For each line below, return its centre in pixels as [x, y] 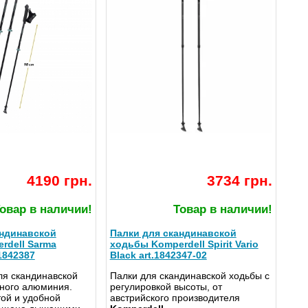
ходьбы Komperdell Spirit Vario [184, 244]
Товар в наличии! [222, 210]
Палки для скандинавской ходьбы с [189, 276]
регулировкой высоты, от [166, 287]
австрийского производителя [175, 298]
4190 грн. [59, 181]
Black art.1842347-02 [158, 255]
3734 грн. [239, 181]
